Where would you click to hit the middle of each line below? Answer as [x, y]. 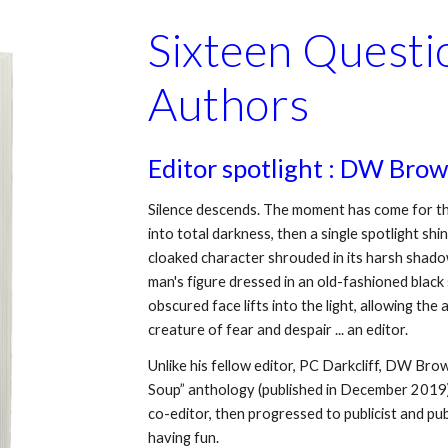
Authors [229, 103]
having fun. [184, 437]
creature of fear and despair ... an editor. [278, 329]
